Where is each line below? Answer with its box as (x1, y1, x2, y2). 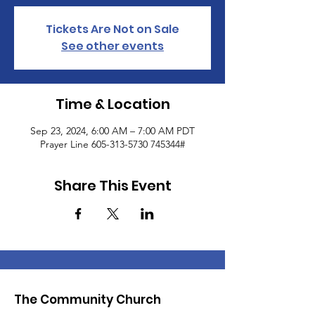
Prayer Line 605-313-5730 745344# (40, 138, 185, 150)
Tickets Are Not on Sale (46, 21, 179, 37)
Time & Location (55, 94, 170, 114)
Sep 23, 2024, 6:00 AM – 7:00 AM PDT (30, 124, 195, 137)
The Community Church (14, 291, 161, 308)
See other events (61, 38, 164, 54)
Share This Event (53, 176, 172, 195)
